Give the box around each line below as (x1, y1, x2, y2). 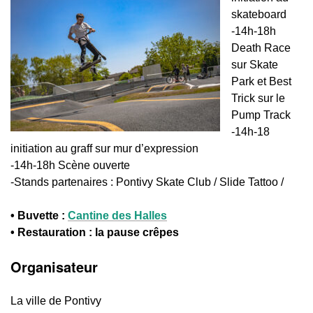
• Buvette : (10, 210, 68, 221)
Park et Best (231, 75, 291, 87)
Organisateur (10, 256, 98, 277)
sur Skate (231, 59, 278, 71)
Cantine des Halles (68, 210, 167, 221)
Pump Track (231, 109, 291, 121)
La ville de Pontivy (10, 295, 101, 307)
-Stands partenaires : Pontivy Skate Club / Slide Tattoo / (10, 176, 284, 188)
